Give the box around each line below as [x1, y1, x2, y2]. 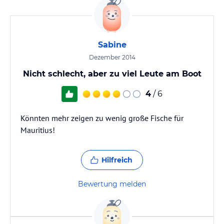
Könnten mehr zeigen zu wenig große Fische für [20, 113, 183, 123]
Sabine [97, 40, 126, 49]
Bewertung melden [78, 179, 146, 188]
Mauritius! [20, 125, 55, 135]
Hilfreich [101, 155, 132, 164]
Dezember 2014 [88, 53, 135, 61]
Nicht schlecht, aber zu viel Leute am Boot [22, 69, 201, 78]
